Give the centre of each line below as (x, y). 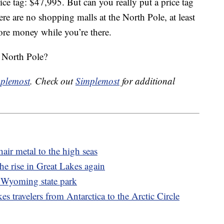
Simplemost (97, 81)
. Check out (53, 81)
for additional (147, 81)
